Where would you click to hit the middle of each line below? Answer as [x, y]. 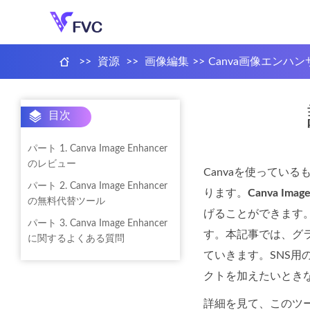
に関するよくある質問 [76, 239]
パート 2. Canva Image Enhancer [98, 186]
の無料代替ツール [66, 201]
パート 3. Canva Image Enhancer [98, 224]
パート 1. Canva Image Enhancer [98, 149]
